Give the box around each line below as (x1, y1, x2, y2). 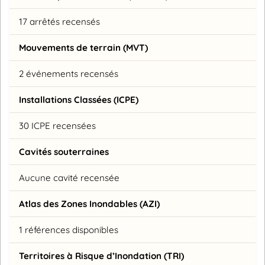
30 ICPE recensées (19, 120, 96, 132)
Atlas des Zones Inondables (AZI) (19, 198, 160, 210)
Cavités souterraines (19, 146, 109, 158)
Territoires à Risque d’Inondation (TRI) (19, 250, 184, 262)
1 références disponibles (19, 224, 118, 236)
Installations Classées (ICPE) (19, 94, 138, 106)
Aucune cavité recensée (19, 172, 119, 184)
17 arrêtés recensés (19, 16, 100, 28)
